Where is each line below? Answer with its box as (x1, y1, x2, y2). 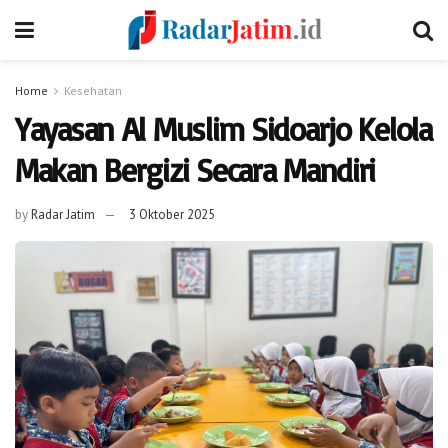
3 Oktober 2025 (129, 205, 215, 223)
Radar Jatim (31, 205, 95, 223)
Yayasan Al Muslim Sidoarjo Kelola (15, 109, 432, 149)
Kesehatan (64, 83, 122, 98)
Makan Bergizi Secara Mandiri (15, 150, 376, 190)
